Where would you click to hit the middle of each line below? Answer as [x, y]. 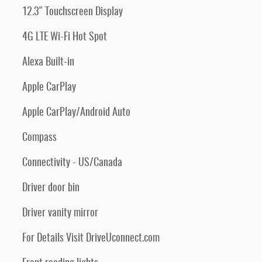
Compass [39, 138]
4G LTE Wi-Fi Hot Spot [65, 37]
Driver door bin [51, 188]
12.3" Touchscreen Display [73, 12]
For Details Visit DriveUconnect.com [91, 239]
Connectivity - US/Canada [72, 163]
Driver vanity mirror [60, 213]
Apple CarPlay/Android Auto [76, 113]
